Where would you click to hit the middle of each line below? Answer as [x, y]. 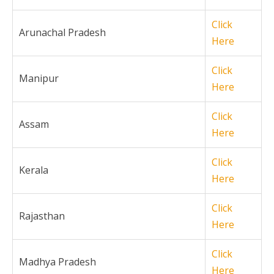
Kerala [34, 170]
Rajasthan [42, 216]
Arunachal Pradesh [62, 32]
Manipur [39, 78]
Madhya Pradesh [57, 261]
